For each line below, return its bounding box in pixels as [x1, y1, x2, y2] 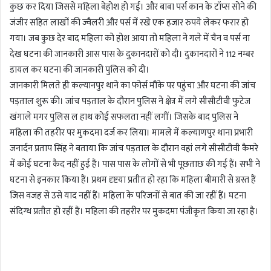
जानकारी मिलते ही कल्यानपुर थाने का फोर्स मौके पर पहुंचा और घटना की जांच [10, 78, 256, 94]
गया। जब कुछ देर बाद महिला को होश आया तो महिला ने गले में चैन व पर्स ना [10, 31, 250, 47]
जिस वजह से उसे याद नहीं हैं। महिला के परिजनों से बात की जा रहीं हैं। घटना [10, 188, 246, 204]
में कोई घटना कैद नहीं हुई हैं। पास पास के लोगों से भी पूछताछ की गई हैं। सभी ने [10, 157, 260, 172]
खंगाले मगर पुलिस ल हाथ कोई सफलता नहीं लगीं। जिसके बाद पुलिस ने [10, 109, 238, 125]
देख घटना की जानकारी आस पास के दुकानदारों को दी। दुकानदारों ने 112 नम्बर [10, 47, 254, 62]
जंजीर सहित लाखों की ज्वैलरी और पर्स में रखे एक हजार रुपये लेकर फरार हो [10, 15, 249, 31]
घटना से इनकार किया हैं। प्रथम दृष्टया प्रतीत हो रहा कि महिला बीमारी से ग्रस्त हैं [10, 172, 256, 188]
